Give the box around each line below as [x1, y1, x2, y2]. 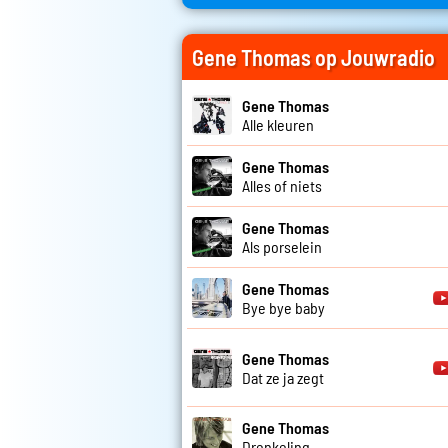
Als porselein [242, 237, 322, 257]
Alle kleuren [242, 115, 314, 135]
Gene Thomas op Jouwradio [192, 44, 435, 71]
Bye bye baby [242, 298, 325, 318]
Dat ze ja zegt [242, 367, 324, 387]
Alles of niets [242, 176, 322, 196]
